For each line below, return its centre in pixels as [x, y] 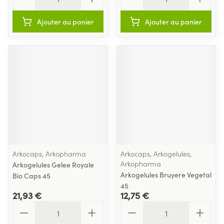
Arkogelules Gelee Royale [53, 164]
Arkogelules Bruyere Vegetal [166, 174]
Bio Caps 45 [31, 175]
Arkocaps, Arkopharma [49, 153]
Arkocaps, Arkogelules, [156, 153]
